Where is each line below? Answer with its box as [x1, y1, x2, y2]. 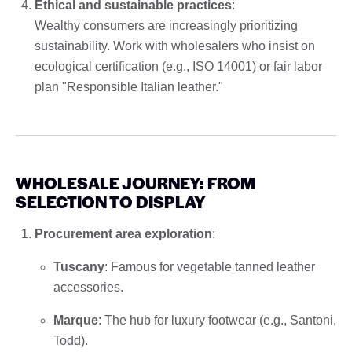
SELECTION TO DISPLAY [16, 189, 206, 213]
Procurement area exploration [35, 226, 212, 240]
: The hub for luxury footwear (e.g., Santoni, [98, 313, 336, 327]
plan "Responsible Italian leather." [35, 79, 223, 93]
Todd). [53, 333, 88, 347]
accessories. [53, 280, 123, 294]
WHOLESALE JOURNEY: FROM [16, 170, 255, 194]
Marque [53, 313, 98, 327]
